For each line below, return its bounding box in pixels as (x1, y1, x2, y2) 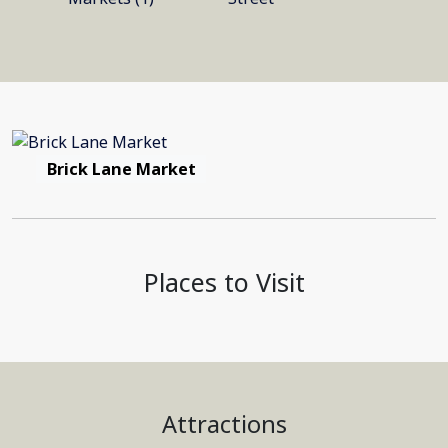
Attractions (161, 408, 287, 440)
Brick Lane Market (46, 158, 196, 180)
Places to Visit (143, 265, 305, 299)
